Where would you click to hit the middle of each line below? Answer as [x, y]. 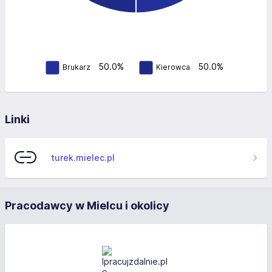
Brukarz [76, 67]
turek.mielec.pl [83, 158]
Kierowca [173, 67]
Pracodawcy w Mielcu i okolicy [87, 206]
